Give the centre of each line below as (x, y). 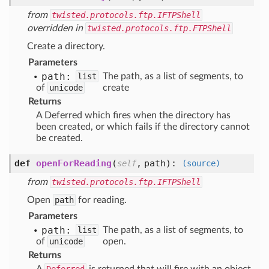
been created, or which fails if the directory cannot (143, 127)
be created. (59, 138)
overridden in (56, 28)
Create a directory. (66, 46)
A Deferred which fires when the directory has (133, 115)
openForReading (74, 163)
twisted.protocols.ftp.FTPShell (159, 28)
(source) (201, 163)
